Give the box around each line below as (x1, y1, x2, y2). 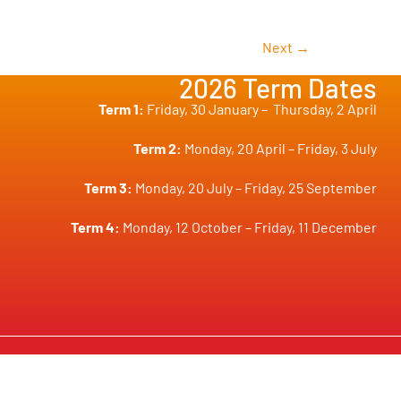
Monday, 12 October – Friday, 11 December (123, 218, 378, 235)
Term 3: (84, 177, 136, 197)
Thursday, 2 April (270, 99, 378, 117)
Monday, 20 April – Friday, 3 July (184, 139, 378, 157)
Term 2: (133, 138, 185, 158)
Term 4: (71, 217, 124, 236)
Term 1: (98, 98, 148, 118)
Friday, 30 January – (147, 99, 271, 117)
